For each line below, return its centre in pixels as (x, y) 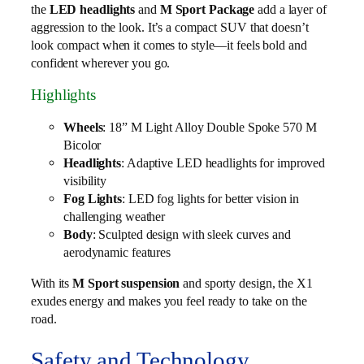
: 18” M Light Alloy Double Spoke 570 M (210, 127)
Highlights (63, 95)
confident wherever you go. (101, 63)
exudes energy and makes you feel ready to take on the (169, 301)
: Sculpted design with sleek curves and (191, 234)
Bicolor (82, 145)
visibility (85, 180)
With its (52, 284)
